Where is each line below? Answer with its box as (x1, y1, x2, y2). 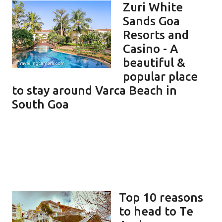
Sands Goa (123, 14, 180, 28)
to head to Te (119, 204, 193, 218)
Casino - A (123, 42, 178, 55)
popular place (123, 69, 198, 83)
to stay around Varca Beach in (12, 83, 177, 97)
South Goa (12, 97, 69, 111)
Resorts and (123, 28, 189, 42)
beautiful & (123, 55, 185, 69)
